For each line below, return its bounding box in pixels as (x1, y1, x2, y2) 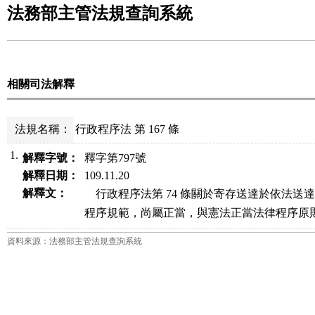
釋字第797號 (84, 152, 147, 164)
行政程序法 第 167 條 (75, 123, 180, 135)
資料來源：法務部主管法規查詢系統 (7, 236, 142, 246)
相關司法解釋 (7, 78, 75, 90)
